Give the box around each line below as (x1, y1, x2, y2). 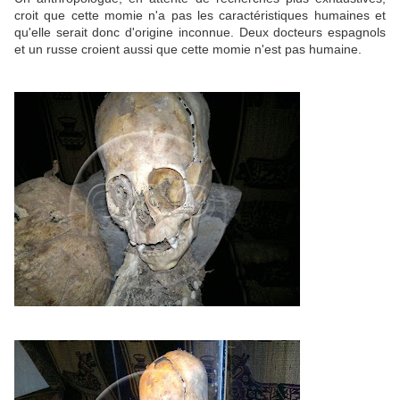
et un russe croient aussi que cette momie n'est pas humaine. (14, 42, 362, 57)
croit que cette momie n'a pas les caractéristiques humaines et (14, 8, 386, 23)
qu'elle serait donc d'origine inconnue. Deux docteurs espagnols (14, 25, 386, 40)
